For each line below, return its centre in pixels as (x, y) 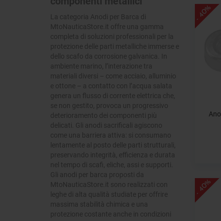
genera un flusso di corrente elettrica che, (113, 96)
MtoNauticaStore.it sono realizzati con (109, 184)
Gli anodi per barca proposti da (97, 175)
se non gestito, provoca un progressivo (109, 106)
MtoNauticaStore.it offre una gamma (107, 27)
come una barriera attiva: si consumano (111, 135)
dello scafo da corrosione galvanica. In (109, 56)
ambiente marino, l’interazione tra (101, 66)
